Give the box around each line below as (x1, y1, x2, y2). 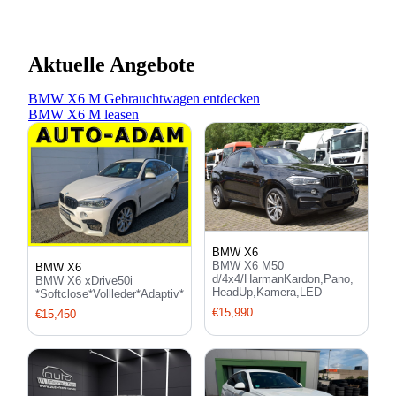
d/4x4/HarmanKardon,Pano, (212, 272, 354, 286)
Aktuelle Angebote (28, 52, 195, 76)
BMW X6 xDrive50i (35, 274, 133, 288)
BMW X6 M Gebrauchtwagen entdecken (28, 90, 260, 106)
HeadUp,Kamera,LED (212, 286, 322, 300)
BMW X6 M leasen (28, 106, 139, 122)
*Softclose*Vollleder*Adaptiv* (35, 287, 184, 301)
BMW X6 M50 (212, 259, 284, 273)
